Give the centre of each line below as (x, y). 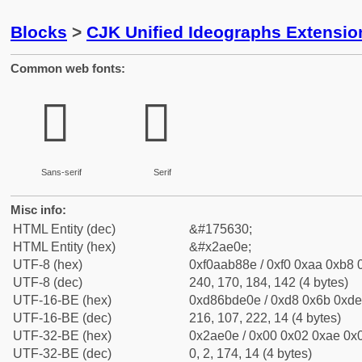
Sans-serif (61, 172)
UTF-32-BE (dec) (62, 354)
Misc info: (38, 210)
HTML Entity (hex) (64, 247)
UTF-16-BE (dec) (62, 318)
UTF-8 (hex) (48, 265)
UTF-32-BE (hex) (62, 336)
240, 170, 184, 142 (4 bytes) (269, 282)
